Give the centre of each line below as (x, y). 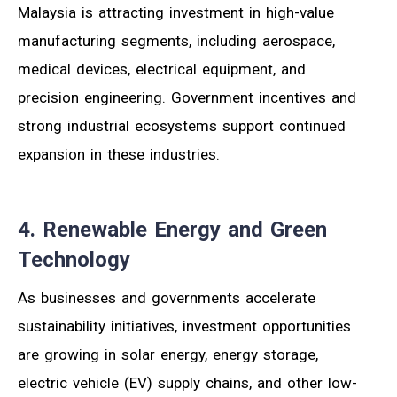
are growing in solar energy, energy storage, (168, 354)
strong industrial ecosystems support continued (182, 125)
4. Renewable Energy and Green (172, 229)
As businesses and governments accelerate (167, 297)
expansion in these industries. (119, 154)
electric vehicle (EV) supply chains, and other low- (187, 382)
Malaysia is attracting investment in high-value (176, 12)
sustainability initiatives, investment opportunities (184, 326)
